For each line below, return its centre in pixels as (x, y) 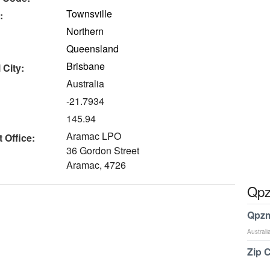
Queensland (93, 49)
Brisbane (86, 66)
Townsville (89, 14)
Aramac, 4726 (96, 165)
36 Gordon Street (103, 150)
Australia (86, 83)
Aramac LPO (94, 136)
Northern (85, 31)
